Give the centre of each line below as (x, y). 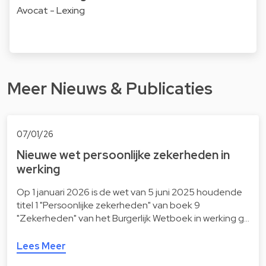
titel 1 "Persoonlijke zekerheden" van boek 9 (108, 205)
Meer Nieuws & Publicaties (110, 88)
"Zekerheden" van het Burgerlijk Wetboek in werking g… (133, 218)
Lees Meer (41, 246)
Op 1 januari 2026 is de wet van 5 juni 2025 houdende (129, 192)
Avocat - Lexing (51, 11)
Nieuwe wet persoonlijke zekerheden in (123, 155)
